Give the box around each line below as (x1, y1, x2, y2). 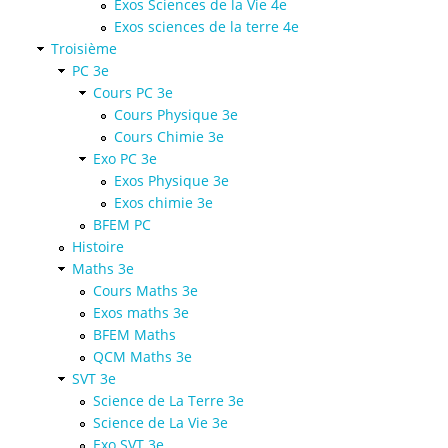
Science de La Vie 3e (93, 412, 228, 432)
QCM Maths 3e (93, 346, 192, 366)
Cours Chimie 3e (114, 126, 224, 146)
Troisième (51, 38, 117, 58)
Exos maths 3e (93, 302, 189, 322)
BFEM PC (93, 214, 151, 234)
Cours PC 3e (93, 82, 173, 102)
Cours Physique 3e (114, 104, 238, 124)
